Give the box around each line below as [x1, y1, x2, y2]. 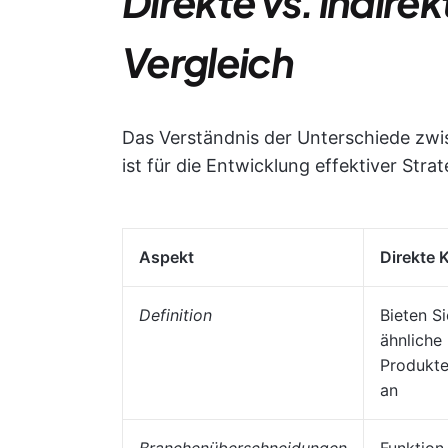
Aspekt [139, 247, 194, 267]
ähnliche [380, 330, 442, 350]
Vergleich [122, 36, 293, 87]
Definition [139, 305, 212, 325]
